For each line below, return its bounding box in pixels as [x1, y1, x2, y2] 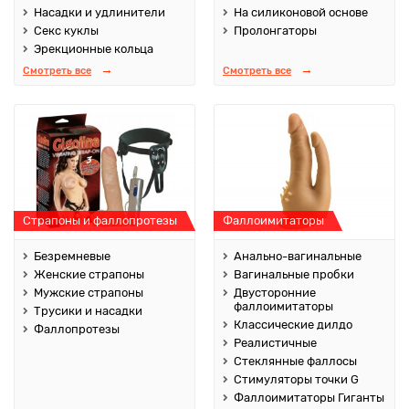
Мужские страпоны [34, 285, 143, 299]
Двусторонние [234, 285, 316, 299]
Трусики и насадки [34, 303, 142, 318]
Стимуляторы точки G [234, 372, 359, 386]
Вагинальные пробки [234, 267, 354, 281]
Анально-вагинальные [234, 248, 362, 263]
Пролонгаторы [234, 23, 317, 37]
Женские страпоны [34, 267, 144, 281]
